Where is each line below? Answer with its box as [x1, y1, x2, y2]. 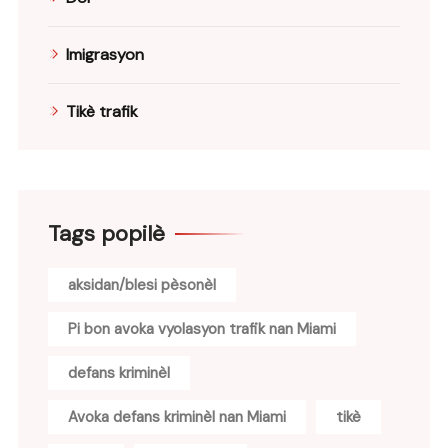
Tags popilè [48, 218, 165, 248]
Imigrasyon [66, 43, 144, 65]
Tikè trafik [66, 100, 138, 122]
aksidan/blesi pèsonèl [68, 274, 216, 295]
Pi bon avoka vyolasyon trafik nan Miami [68, 318, 336, 339]
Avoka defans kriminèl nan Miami [68, 406, 286, 427]
